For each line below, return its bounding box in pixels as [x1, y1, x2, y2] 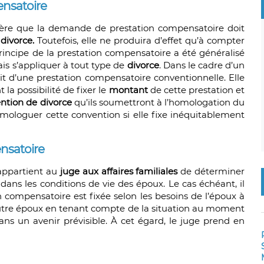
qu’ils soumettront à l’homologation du [74, 97, 245, 108]
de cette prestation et [147, 84, 245, 96]
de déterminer [177, 166, 245, 177]
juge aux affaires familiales [60, 166, 178, 177]
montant [108, 84, 148, 96]
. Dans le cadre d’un [159, 60, 245, 71]
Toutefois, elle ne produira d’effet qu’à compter [34, 35, 245, 47]
